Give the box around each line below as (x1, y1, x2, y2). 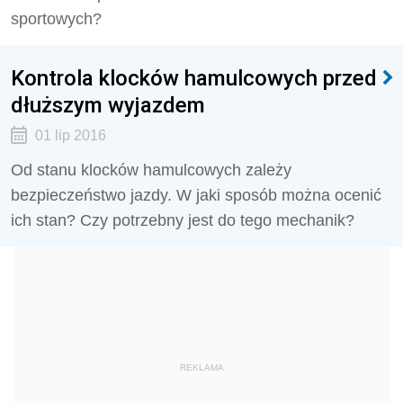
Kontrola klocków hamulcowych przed (11, 65, 377, 91)
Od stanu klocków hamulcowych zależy (11, 161, 291, 179)
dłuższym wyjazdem (11, 92, 205, 118)
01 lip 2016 (34, 128, 106, 143)
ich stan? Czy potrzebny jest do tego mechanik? (11, 211, 354, 229)
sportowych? (11, 10, 102, 28)
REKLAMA (179, 363, 224, 372)
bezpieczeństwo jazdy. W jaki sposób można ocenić (11, 186, 381, 204)
